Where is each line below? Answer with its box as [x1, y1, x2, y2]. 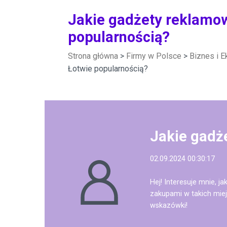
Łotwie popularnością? [68, 64, 148, 73]
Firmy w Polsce [126, 51, 181, 61]
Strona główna [68, 51, 118, 61]
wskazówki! [150, 201, 187, 210]
